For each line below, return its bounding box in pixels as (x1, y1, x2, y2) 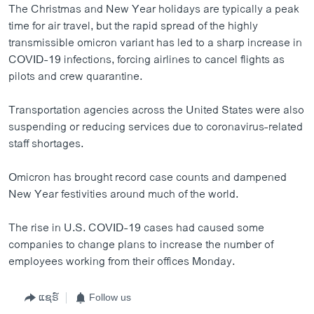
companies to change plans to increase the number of (8, 235, 273, 254)
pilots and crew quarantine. (8, 67, 142, 86)
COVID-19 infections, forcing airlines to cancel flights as (8, 50, 285, 69)
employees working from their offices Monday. (8, 252, 235, 271)
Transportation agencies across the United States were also (8, 100, 304, 120)
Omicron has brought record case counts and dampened (8, 168, 287, 187)
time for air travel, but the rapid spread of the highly (8, 16, 258, 36)
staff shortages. (8, 134, 83, 153)
